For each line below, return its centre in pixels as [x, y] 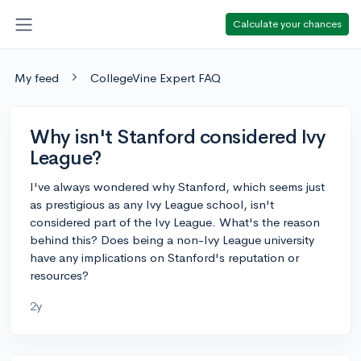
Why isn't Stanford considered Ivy [178, 137]
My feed [37, 77]
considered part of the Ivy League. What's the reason [175, 222]
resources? [59, 275]
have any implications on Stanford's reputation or [164, 257]
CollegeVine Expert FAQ [156, 77]
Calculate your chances [287, 23]
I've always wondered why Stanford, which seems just [177, 186]
